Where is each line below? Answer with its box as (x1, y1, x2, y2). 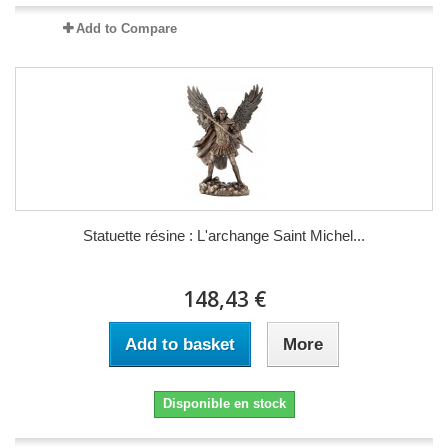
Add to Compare (75, 20, 177, 36)
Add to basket (125, 334, 235, 354)
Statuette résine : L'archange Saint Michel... (83, 226, 365, 244)
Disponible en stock (162, 395, 286, 411)
